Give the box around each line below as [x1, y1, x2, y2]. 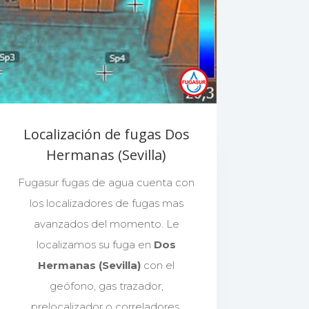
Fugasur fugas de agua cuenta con [18, 175, 195, 189]
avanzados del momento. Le [33, 217, 179, 230]
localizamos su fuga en [37, 237, 154, 251]
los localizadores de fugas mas [29, 196, 183, 210]
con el [141, 258, 175, 272]
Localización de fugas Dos [23, 124, 190, 143]
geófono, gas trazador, [49, 279, 163, 292]
